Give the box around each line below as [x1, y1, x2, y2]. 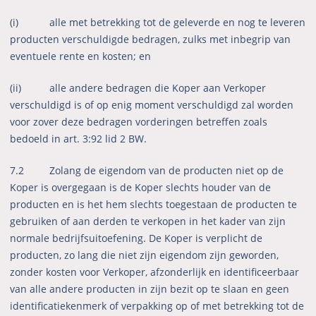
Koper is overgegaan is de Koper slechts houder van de [10, 181, 272, 195]
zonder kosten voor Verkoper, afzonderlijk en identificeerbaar [10, 265, 300, 279]
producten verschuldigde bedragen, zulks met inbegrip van [10, 32, 291, 47]
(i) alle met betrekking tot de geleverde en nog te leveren [10, 16, 306, 30]
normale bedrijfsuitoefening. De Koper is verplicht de [10, 231, 263, 245]
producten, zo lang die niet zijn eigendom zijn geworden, [10, 248, 279, 262]
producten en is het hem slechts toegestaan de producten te [10, 197, 298, 212]
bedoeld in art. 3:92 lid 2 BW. [10, 132, 147, 146]
